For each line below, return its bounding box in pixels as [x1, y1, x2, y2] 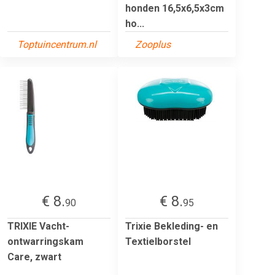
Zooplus [135, 38, 171, 50]
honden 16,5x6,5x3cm [125, 2, 224, 14]
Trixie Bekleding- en [125, 220, 218, 232]
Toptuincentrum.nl [17, 38, 96, 50]
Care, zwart [7, 250, 61, 263]
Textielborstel [125, 235, 191, 247]
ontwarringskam [7, 235, 83, 247]
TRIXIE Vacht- [7, 220, 69, 232]
